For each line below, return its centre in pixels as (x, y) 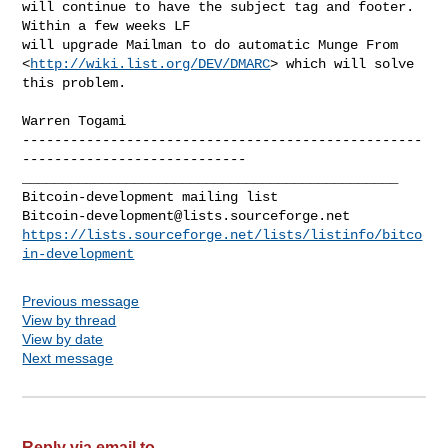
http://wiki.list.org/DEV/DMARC (150, 63)
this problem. (74, 82)
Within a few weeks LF (106, 25)
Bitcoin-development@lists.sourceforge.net (186, 215)
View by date (63, 338)
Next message (68, 357)
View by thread (69, 319)
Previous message (81, 300)
